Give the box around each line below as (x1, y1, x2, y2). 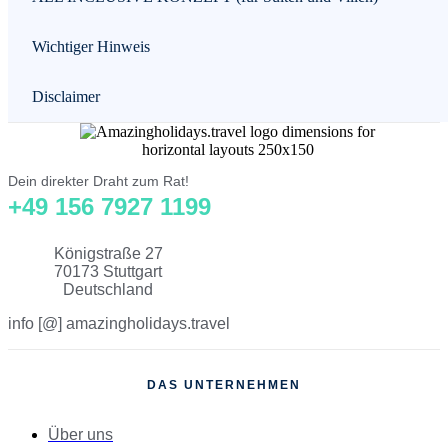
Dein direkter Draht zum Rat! (8, 172, 189, 189)
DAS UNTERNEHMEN (147, 377, 301, 392)
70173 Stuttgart (54, 262, 162, 280)
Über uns (48, 425, 113, 443)
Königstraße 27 (53, 244, 163, 262)
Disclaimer (32, 87, 100, 105)
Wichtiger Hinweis (32, 37, 150, 55)
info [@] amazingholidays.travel (8, 314, 230, 332)
